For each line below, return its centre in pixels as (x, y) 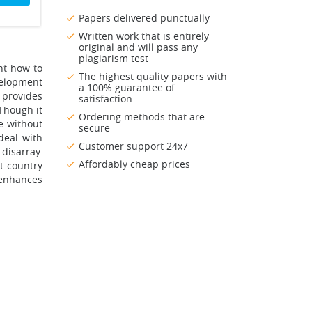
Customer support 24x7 (133, 146)
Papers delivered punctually (144, 18)
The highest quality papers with (153, 77)
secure (94, 128)
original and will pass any (138, 47)
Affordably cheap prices (134, 164)
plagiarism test (114, 58)
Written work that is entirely (144, 36)
